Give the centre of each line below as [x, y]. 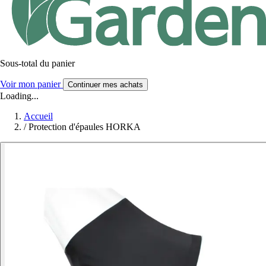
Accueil [38, 116]
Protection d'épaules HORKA [85, 126]
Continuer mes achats [105, 84]
